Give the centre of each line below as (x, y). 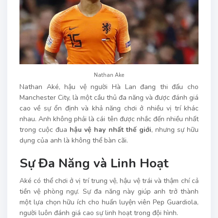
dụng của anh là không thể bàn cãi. (74, 141)
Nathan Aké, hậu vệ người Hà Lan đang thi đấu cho (109, 87)
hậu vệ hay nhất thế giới (110, 130)
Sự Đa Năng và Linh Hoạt (94, 163)
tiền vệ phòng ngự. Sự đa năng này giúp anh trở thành (109, 192)
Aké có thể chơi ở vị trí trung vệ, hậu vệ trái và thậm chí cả (109, 181)
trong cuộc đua (45, 130)
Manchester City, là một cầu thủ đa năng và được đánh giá (109, 98)
